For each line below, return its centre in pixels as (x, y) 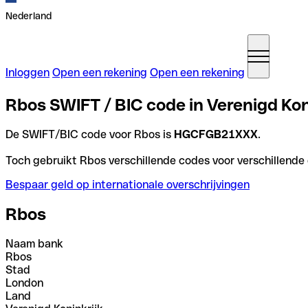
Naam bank (34, 243)
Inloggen (27, 73)
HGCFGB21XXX (216, 134)
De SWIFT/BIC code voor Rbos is (90, 134)
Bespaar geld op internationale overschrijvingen (128, 184)
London (24, 283)
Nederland (29, 16)
